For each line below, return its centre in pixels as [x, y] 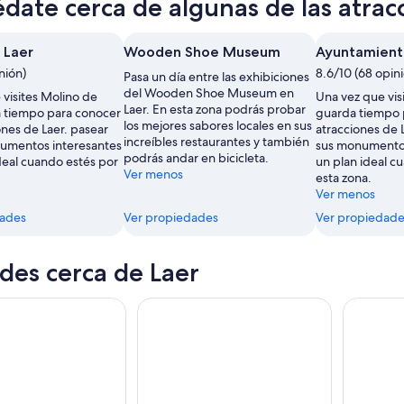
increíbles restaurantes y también [216, 141]
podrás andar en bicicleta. [196, 157]
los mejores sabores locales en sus [218, 125]
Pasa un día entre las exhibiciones [216, 76]
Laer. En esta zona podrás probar [215, 109]
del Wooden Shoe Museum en [209, 92]
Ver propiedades [171, 217]
